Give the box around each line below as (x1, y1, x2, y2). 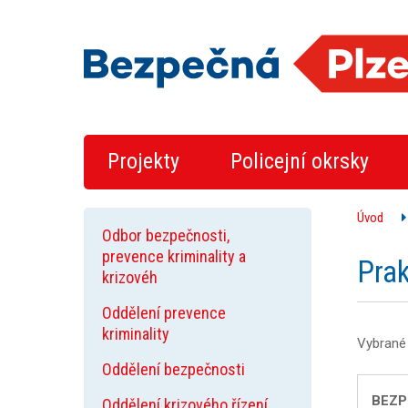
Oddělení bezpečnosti (102, 360, 245, 379)
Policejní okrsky (230, 148, 369, 174)
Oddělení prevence (102, 303, 226, 322)
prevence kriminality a (102, 247, 246, 266)
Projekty (107, 148, 179, 174)
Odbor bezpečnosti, (102, 226, 229, 245)
